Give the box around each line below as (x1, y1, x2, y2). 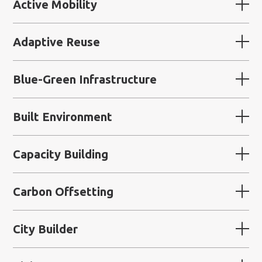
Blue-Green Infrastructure (13, 72, 157, 86)
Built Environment (13, 109, 113, 123)
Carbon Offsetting (13, 184, 114, 198)
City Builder (13, 222, 78, 236)
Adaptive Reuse (13, 35, 101, 49)
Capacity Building (13, 147, 109, 161)
